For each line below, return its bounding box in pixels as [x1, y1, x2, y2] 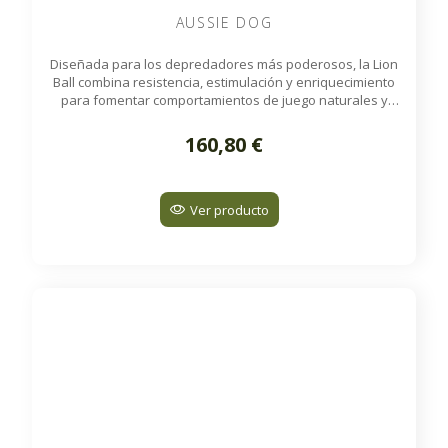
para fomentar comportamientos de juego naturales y [60, 91, 388, 110]
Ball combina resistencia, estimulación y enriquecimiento [53, 73, 395, 92]
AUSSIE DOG [175, 13, 273, 33]
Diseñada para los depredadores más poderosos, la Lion [50, 55, 398, 74]
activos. [201, 109, 247, 128]
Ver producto [189, 200, 269, 219]
